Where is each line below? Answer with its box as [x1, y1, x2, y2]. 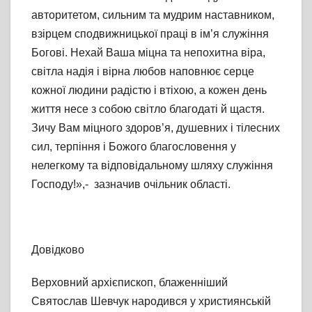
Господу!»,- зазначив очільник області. [31, 178, 231, 191]
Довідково [31, 244, 84, 256]
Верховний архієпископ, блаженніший [31, 276, 228, 289]
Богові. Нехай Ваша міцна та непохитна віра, [31, 47, 265, 59]
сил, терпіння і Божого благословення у [31, 141, 236, 153]
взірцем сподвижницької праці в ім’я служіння [31, 28, 269, 40]
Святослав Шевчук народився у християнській [31, 295, 271, 308]
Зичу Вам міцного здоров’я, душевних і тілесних [31, 122, 280, 134]
